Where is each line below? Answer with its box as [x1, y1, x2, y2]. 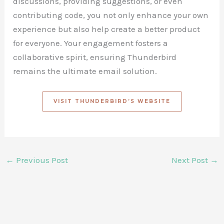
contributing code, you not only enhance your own [13, 10, 209, 20]
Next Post [171, 154, 210, 165]
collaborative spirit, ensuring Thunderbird [13, 52, 177, 62]
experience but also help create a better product [13, 24, 200, 34]
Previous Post [14, 154, 68, 165]
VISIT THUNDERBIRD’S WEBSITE [53, 98, 170, 105]
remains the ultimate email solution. [13, 66, 157, 76]
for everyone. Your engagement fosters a [13, 38, 168, 48]
